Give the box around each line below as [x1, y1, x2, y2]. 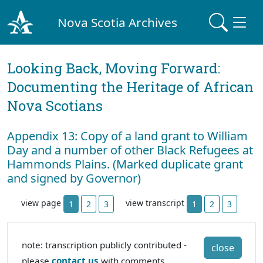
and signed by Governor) [7, 170, 141, 186]
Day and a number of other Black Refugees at [7, 142, 253, 158]
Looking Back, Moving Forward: [7, 59, 220, 77]
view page [21, 197, 63, 209]
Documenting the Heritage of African [7, 77, 254, 96]
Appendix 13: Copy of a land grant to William [7, 128, 248, 144]
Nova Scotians [7, 96, 103, 115]
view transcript [126, 197, 187, 209]
